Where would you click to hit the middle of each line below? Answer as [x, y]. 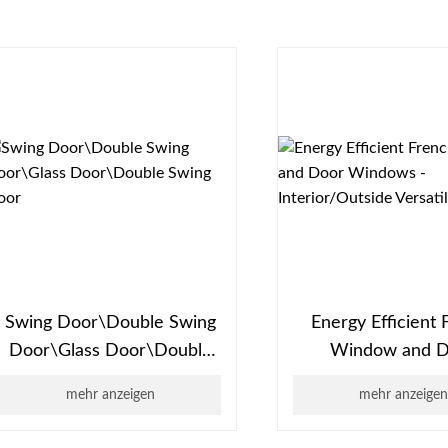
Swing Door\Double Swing [111, 323]
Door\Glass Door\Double [111, 351]
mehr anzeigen [111, 395]
